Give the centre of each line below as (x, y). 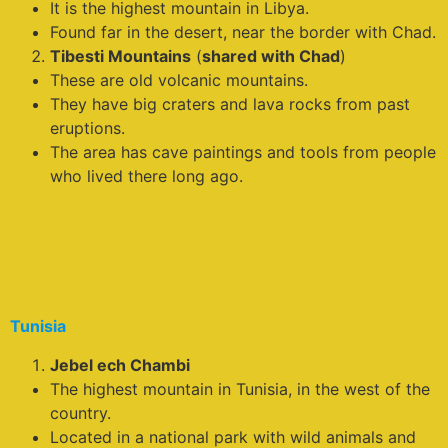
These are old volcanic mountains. (179, 79)
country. (80, 412)
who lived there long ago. (146, 175)
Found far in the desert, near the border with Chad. (243, 31)
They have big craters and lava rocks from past (230, 103)
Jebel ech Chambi (120, 364)
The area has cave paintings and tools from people (243, 151)
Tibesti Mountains (120, 55)
